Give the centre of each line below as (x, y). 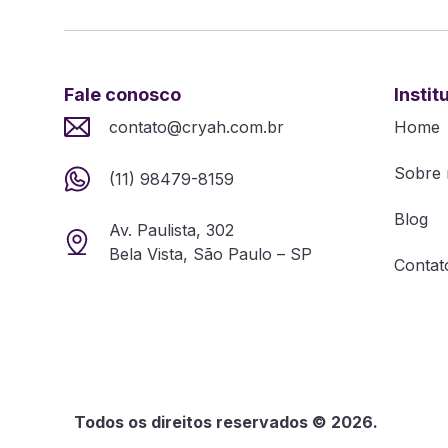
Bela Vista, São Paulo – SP (210, 253)
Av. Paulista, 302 (171, 229)
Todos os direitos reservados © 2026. (226, 421)
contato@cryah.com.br (196, 126)
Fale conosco (122, 94)
